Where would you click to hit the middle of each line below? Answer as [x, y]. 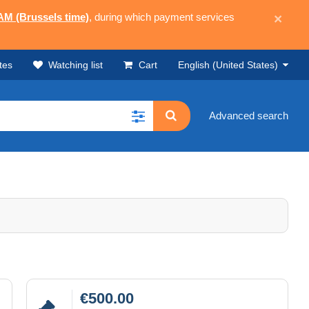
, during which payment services [162, 17]
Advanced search [249, 116]
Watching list [76, 65]
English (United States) [228, 65]
